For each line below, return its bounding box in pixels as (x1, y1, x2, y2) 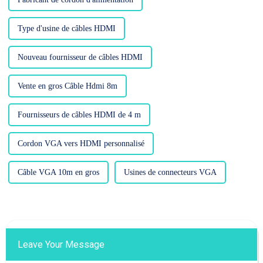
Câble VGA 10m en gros (17, 168, 99, 177)
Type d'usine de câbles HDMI (17, 24, 116, 33)
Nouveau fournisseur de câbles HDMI (17, 53, 143, 62)
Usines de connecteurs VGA (123, 168, 217, 177)
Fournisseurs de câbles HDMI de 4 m (17, 110, 141, 120)
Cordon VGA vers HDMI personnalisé (17, 139, 144, 149)
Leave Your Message (17, 239, 104, 251)
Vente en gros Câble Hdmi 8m (17, 82, 117, 91)
